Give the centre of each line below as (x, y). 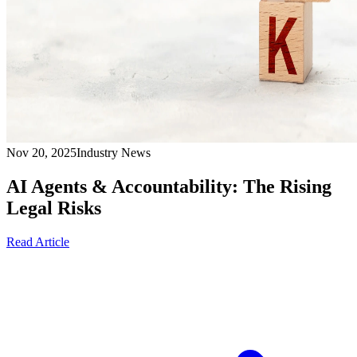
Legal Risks (54, 208)
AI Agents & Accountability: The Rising (169, 186)
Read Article (38, 241)
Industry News (114, 152)
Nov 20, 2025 (41, 152)
